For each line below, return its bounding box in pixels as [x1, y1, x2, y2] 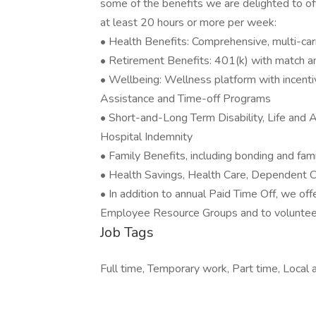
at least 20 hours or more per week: [100, 15, 276, 30]
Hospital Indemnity [100, 129, 193, 145]
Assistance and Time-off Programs [100, 91, 271, 107]
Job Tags [100, 223, 154, 242]
